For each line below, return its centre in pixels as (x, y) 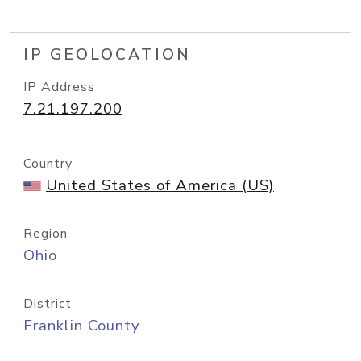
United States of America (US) (160, 185)
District (48, 304)
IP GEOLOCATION (107, 55)
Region (46, 234)
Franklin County (82, 326)
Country (48, 164)
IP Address (59, 87)
